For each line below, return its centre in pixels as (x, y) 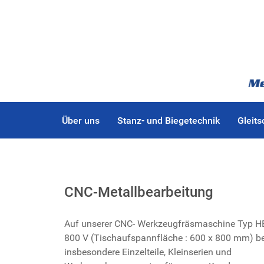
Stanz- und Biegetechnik (168, 121)
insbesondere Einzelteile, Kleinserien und (148, 252)
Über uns (80, 121)
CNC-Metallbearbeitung (139, 192)
